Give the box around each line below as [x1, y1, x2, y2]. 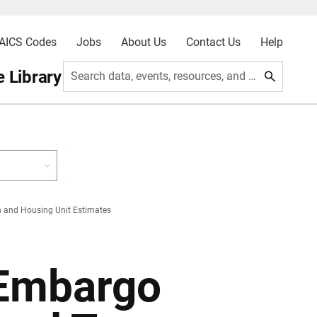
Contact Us [185, 35, 241, 49]
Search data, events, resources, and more [248, 69, 257, 83]
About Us [120, 35, 166, 49]
